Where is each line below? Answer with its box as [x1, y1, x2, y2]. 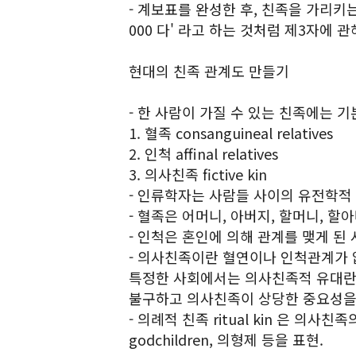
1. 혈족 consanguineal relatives [129, 122, 333, 143]
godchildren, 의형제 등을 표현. [129, 329, 323, 350]
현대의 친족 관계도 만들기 [129, 60, 289, 81]
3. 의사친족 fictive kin [129, 164, 267, 184]
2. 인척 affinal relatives [129, 143, 278, 164]
